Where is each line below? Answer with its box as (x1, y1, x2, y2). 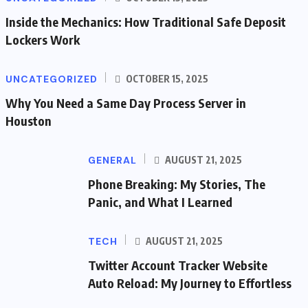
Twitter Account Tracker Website (88, 257, 267, 273)
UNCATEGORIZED (5, 73, 98, 85)
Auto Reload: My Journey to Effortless (88, 275, 291, 291)
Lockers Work (5, 32, 80, 47)
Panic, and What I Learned (88, 194, 232, 210)
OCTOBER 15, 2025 (124, 73, 208, 85)
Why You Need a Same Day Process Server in (5, 95, 246, 111)
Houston (5, 113, 52, 129)
